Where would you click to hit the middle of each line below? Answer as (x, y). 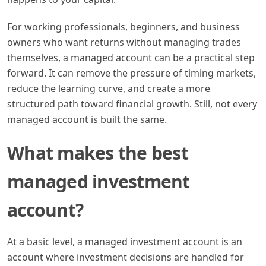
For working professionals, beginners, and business (123, 26)
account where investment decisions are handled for (126, 257)
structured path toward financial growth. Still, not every (132, 104)
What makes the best (98, 153)
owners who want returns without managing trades (124, 42)
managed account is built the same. (87, 119)
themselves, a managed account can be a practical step (131, 57)
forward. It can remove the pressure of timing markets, (132, 73)
